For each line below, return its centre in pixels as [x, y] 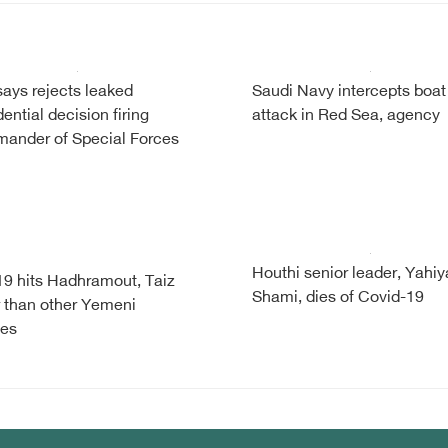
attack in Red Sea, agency [346, 116]
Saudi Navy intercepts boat [349, 92]
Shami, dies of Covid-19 [338, 298]
